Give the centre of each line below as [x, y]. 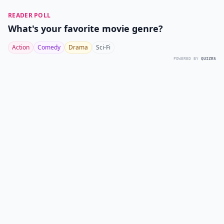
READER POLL [29, 15]
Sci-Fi [103, 47]
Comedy [49, 47]
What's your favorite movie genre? [85, 28]
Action [21, 47]
